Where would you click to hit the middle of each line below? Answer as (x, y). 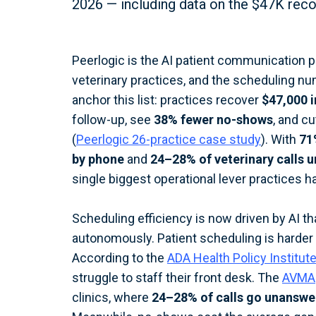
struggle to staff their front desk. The (177, 278)
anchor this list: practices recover (167, 100)
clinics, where (112, 297)
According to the (120, 258)
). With (280, 139)
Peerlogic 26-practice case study (169, 139)
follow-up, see (113, 120)
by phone (98, 159)
